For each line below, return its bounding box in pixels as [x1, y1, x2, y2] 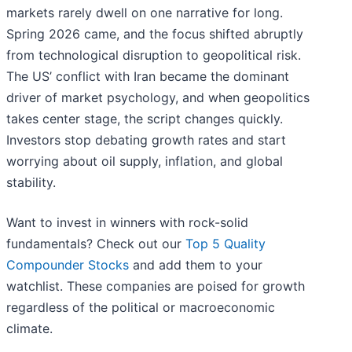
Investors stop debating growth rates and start [6, 132, 286, 148]
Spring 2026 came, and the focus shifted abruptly [6, 26, 303, 42]
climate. [6, 321, 53, 337]
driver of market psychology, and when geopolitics [6, 90, 310, 106]
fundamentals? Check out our [6, 236, 185, 252]
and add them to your [129, 257, 262, 273]
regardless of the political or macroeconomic [6, 299, 275, 316]
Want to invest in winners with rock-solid [6, 214, 248, 231]
